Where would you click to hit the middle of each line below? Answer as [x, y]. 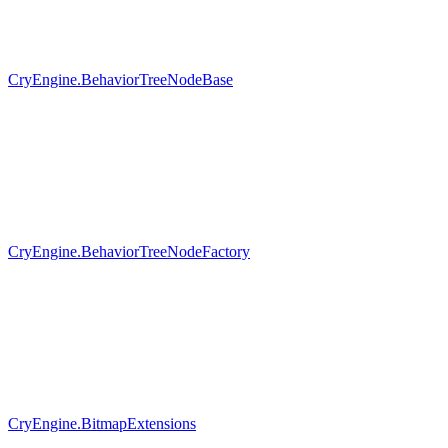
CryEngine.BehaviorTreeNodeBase [120, 79]
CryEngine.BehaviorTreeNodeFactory [129, 251]
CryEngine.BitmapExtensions [102, 423]
